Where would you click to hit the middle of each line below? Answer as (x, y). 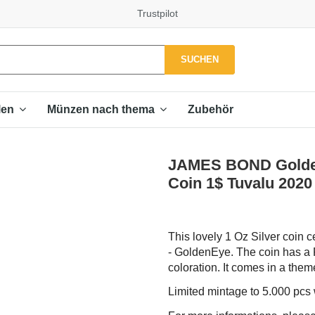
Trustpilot (157, 13)
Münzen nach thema (102, 110)
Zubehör (211, 109)
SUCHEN (199, 59)
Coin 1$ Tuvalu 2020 (240, 183)
